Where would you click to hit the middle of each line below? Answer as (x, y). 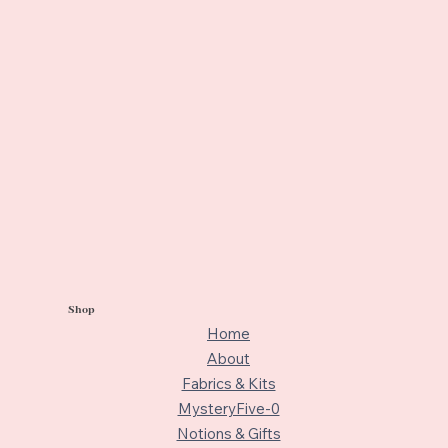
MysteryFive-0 (228, 408)
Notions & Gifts (228, 433)
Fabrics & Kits (228, 383)
